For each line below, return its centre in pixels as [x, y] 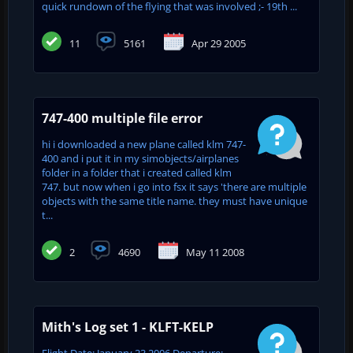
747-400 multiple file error [122, 118]
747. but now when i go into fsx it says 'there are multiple [174, 186]
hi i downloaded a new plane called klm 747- [144, 144]
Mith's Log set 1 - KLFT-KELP [128, 327]
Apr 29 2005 [219, 43]
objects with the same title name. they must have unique [175, 201]
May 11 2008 [215, 252]
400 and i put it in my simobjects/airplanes [140, 158]
